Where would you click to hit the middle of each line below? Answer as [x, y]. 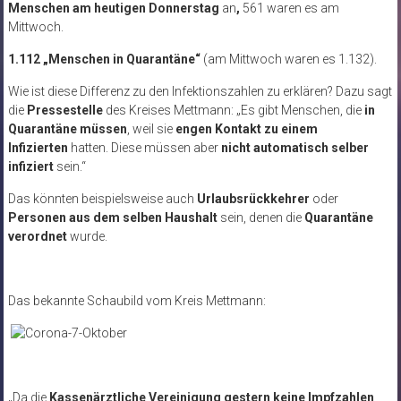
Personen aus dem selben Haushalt [112, 217]
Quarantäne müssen [67, 128]
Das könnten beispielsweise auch [102, 198]
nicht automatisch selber [294, 147]
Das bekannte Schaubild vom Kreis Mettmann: [137, 300]
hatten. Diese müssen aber [144, 147]
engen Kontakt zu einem [246, 128]
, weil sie [151, 128]
